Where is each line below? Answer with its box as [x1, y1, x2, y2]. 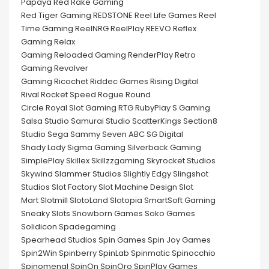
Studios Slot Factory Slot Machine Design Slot [21, 181, 193, 193]
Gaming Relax [21, 36, 75, 48]
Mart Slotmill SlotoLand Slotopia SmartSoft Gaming [21, 195, 216, 207]
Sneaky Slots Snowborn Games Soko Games [21, 208, 195, 220]
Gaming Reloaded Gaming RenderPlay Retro [21, 49, 196, 61]
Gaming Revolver [21, 62, 88, 74]
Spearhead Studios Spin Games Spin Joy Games [21, 234, 211, 246]
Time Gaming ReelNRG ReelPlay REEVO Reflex [21, 23, 196, 35]
